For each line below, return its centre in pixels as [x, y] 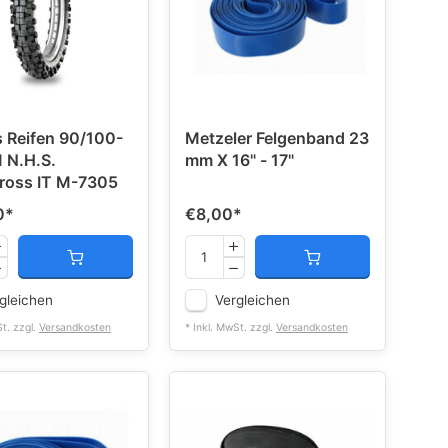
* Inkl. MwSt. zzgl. [230, 327]
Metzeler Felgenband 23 [266, 138]
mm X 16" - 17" [239, 160]
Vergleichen [252, 300]
